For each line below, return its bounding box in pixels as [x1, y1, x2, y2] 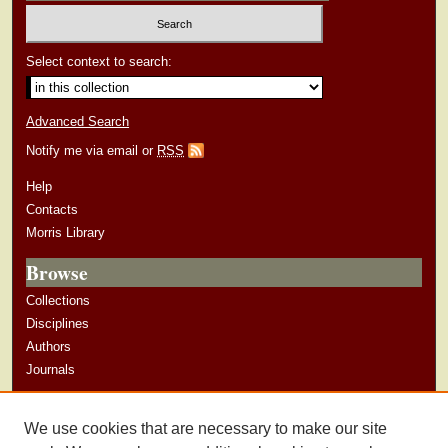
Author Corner [26, 395, 155, 425]
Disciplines [26, 316, 90, 332]
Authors [26, 339, 72, 355]
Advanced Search [26, 114, 130, 130]
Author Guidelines [26, 430, 130, 446]
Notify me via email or [26, 143, 158, 159]
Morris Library [26, 225, 106, 241]
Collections [26, 293, 91, 309]
